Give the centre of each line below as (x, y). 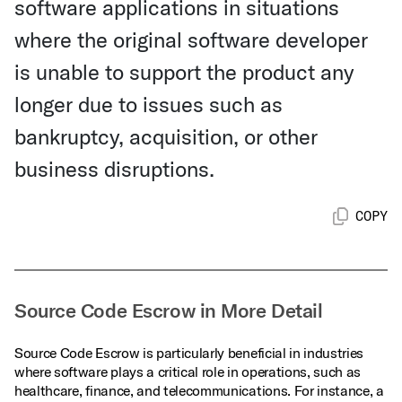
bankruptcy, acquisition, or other (166, 136)
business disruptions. (114, 169)
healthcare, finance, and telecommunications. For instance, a (199, 390)
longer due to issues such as (149, 104)
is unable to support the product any (184, 72)
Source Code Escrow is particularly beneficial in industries (189, 353)
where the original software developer (191, 39)
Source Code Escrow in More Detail (169, 310)
